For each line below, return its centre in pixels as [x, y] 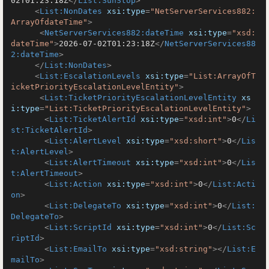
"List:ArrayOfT [222, 76]
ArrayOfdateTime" [49, 22]
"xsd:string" [184, 249]
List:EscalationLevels [90, 76]
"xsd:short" [196, 141]
